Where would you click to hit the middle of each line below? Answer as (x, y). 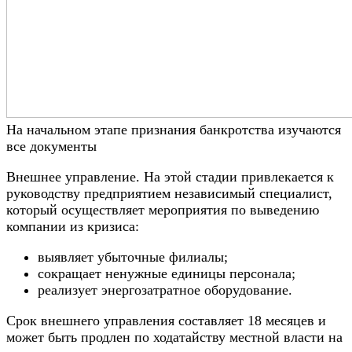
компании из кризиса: (73, 226)
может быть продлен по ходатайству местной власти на (174, 337)
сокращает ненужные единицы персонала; (167, 273)
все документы (51, 146)
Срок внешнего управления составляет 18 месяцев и (166, 320)
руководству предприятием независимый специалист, (169, 193)
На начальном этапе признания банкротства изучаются (174, 129)
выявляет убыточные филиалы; (133, 257)
